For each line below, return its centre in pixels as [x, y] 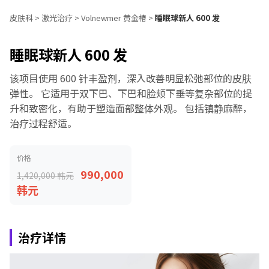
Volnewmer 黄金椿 [114, 18]
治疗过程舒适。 [43, 123]
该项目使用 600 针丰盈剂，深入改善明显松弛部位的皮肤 [131, 78]
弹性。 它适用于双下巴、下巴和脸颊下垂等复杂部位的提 [131, 93]
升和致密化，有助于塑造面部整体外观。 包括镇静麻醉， [131, 108]
